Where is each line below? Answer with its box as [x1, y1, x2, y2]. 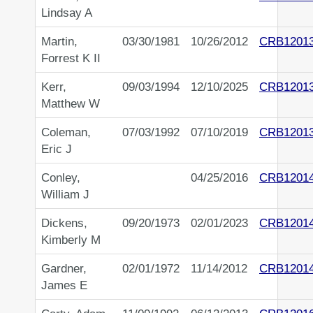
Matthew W [41, 96, 100, 111]
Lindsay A [41, 6, 92, 20]
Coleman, [41, 125, 91, 140]
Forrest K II [41, 51, 101, 66]
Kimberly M [41, 233, 101, 247]
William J [41, 187, 89, 202]
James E [41, 278, 87, 293]
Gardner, [41, 261, 87, 276]
